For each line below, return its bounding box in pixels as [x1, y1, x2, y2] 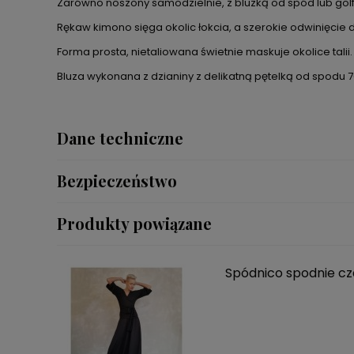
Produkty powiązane [57, 213, 212, 235]
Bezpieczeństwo [57, 170, 177, 192]
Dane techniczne [57, 127, 183, 149]
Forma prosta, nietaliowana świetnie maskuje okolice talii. [57, 44, 352, 60]
